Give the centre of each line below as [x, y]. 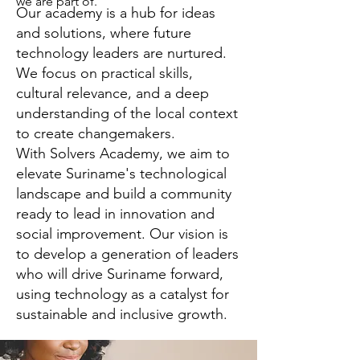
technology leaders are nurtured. [121, 53]
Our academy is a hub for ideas [116, 13]
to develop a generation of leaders [127, 254]
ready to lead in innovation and [115, 214]
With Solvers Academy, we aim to [123, 153]
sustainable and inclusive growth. [122, 314]
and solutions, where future [104, 33]
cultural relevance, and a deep [112, 93]
